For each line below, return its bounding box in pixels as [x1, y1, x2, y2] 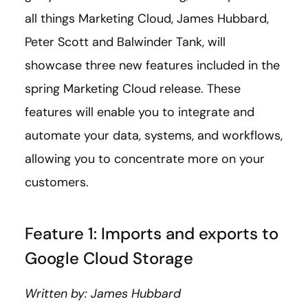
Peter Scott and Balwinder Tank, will [25, 34, 225, 51]
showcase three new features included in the [25, 57, 280, 74]
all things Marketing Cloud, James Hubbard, [25, 10, 269, 27]
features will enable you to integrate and [25, 104, 254, 121]
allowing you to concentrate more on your [25, 151, 265, 168]
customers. [25, 174, 89, 191]
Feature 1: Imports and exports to [25, 223, 278, 245]
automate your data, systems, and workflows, [25, 127, 283, 144]
